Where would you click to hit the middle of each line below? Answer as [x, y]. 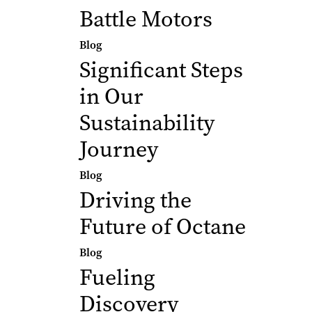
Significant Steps [161, 70]
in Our [111, 96]
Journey [119, 149]
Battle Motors [146, 19]
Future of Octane [163, 227]
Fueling [117, 278]
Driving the [135, 200]
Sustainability [147, 123]
